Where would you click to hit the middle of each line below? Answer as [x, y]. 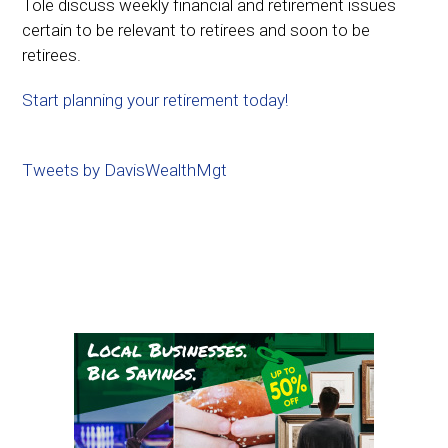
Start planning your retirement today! [155, 100]
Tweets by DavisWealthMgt [125, 170]
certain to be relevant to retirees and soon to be [196, 30]
